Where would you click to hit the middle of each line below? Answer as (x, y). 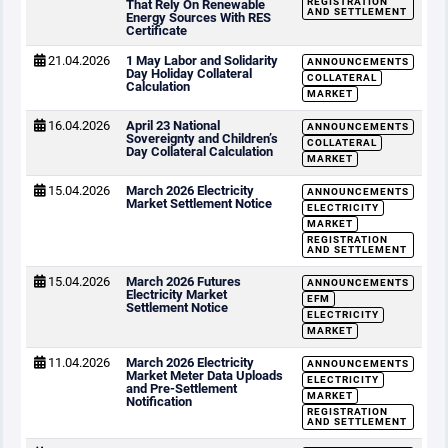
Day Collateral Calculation (199, 151)
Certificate (156, 30)
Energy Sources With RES (198, 17)
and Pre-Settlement (181, 388)
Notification (159, 401)
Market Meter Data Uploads (204, 375)
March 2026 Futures (183, 281)
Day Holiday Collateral (189, 73)
